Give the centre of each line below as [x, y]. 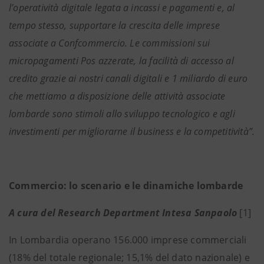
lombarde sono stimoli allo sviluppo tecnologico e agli [122, 114]
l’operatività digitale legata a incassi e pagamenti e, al [122, 8]
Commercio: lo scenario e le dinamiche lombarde [126, 186]
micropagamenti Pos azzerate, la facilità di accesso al [121, 61]
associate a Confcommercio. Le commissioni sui [110, 43]
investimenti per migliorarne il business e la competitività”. [132, 131]
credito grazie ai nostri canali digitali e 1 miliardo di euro [128, 78]
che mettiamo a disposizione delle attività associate [117, 96]
